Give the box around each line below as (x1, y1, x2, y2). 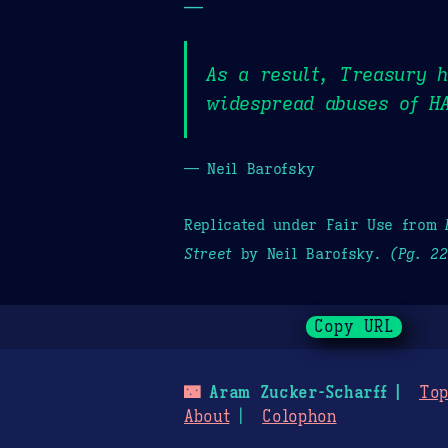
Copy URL (314, 317, 395, 338)
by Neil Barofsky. (232, 243, 390, 263)
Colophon (262, 407, 337, 428)
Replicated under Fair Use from (184, 214, 446, 234)
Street (184, 243, 233, 263)
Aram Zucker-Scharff (199, 383, 387, 404)
